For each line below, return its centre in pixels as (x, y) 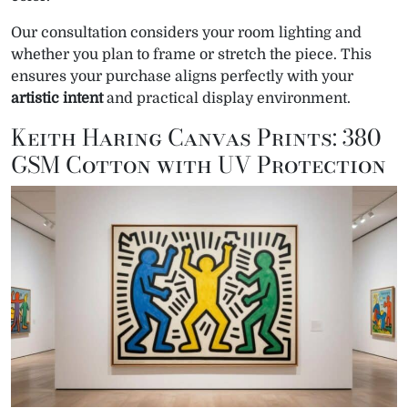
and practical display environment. (227, 99)
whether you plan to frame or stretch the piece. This (191, 55)
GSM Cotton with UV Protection (199, 165)
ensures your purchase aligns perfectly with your (182, 77)
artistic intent (57, 99)
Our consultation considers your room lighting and (186, 33)
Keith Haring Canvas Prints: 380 (196, 138)
